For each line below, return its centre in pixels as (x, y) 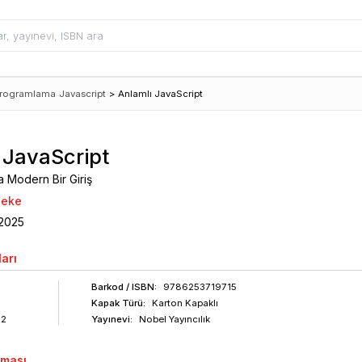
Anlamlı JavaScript (160, 94)
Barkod (107, 287)
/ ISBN (139, 287)
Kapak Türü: (118, 303)
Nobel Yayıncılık (174, 319)
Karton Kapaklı (185, 303)
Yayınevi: (112, 319)
